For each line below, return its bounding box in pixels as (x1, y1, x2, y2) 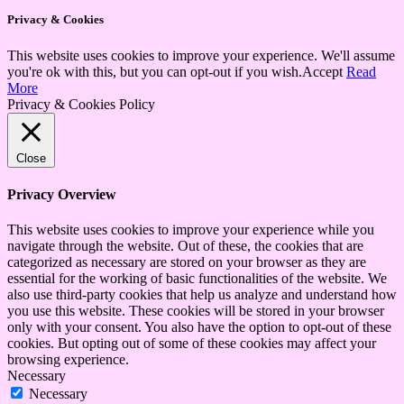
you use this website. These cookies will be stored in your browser (7, 303, 384, 319)
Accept (302, 63, 343, 79)
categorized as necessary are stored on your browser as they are (7, 254, 366, 271)
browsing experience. (7, 352, 129, 368)
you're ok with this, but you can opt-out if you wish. (7, 63, 302, 79)
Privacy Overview (7, 186, 116, 202)
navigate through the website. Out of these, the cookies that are (7, 238, 363, 254)
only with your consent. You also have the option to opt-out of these (7, 319, 391, 335)
